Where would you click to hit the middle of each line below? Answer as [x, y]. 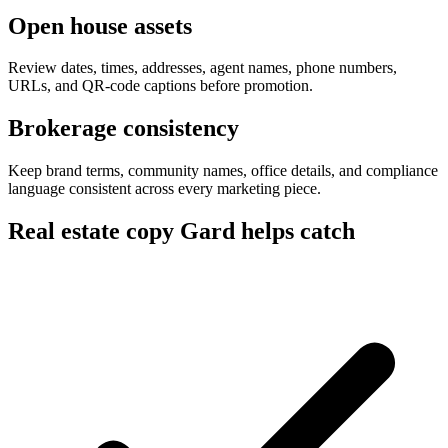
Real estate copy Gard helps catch [181, 231]
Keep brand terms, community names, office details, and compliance [223, 171]
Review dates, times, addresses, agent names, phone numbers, [202, 68]
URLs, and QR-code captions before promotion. [160, 86]
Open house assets [100, 25]
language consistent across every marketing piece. [164, 189]
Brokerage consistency [123, 128]
